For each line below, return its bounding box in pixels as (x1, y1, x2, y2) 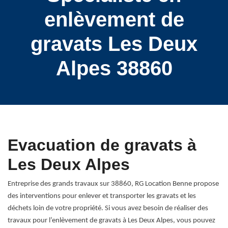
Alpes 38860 (55, 57, 173, 79)
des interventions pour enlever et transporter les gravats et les (8, 192, 196, 200)
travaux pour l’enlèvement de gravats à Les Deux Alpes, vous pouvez (8, 217, 215, 224)
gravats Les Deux (31, 33, 197, 55)
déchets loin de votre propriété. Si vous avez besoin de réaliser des (8, 205, 208, 212)
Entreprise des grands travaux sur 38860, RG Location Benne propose (8, 180, 219, 188)
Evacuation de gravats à (8, 136, 196, 154)
